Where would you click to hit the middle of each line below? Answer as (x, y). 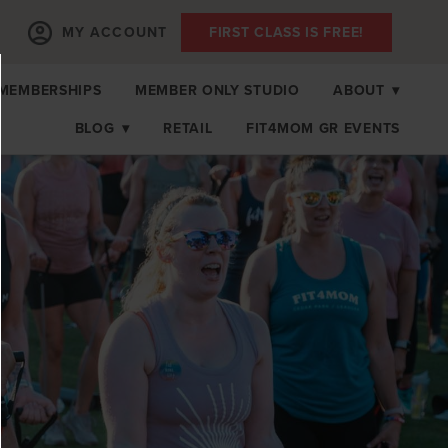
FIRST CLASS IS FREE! (286, 31)
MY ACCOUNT (114, 31)
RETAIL (188, 127)
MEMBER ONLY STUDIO (217, 89)
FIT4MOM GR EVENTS (323, 127)
